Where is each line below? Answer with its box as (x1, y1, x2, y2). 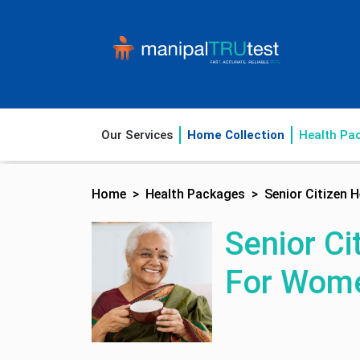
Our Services (101, 127, 173, 142)
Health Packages (145, 186, 245, 202)
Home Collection (187, 127, 284, 142)
